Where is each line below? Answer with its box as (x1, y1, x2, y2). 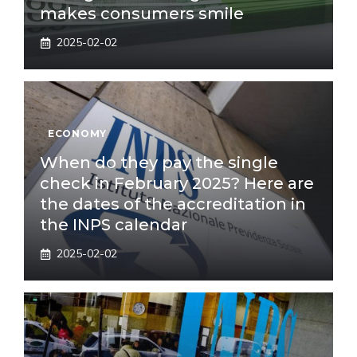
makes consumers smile (40, 4, 244, 23)
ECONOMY (48, 127, 108, 139)
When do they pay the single (40, 153, 278, 172)
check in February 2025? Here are (40, 174, 314, 193)
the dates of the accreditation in (40, 194, 306, 214)
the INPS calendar (40, 215, 187, 234)
